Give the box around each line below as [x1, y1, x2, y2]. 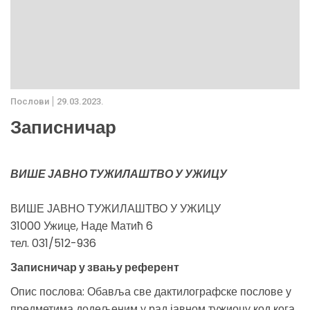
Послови [10, 95, 49, 107]
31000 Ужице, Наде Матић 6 [10, 217, 153, 234]
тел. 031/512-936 [10, 235, 96, 251]
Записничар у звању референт [10, 259, 179, 275]
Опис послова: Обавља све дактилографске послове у [10, 283, 291, 300]
